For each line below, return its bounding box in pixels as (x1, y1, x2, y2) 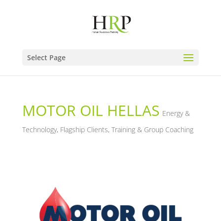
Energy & (162, 109, 190, 118)
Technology (22, 125, 57, 134)
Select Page (27, 53, 66, 62)
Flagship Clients (60, 125, 108, 134)
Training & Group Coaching (111, 125, 193, 134)
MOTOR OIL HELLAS (22, 100, 159, 120)
